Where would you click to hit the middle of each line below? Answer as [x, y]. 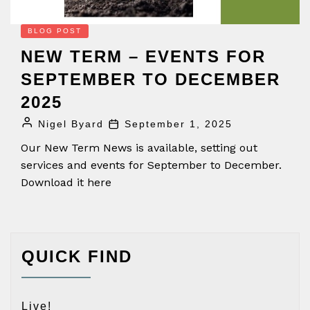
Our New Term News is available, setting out [139, 147]
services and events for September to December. [151, 165]
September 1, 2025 [179, 124]
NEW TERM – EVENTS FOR [143, 56]
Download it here [66, 182]
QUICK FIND [77, 256]
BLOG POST [55, 30]
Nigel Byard [71, 124]
